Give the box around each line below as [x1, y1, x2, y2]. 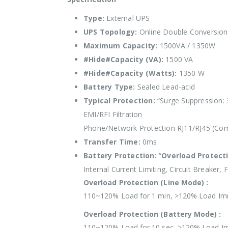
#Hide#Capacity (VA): [83, 54, 163, 64]
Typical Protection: [83, 96, 155, 105]
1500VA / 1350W [157, 41, 216, 50]
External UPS [104, 13, 150, 23]
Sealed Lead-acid [135, 82, 195, 92]
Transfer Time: [83, 137, 140, 147]
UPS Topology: [83, 27, 137, 37]
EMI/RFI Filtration [83, 109, 142, 119]
